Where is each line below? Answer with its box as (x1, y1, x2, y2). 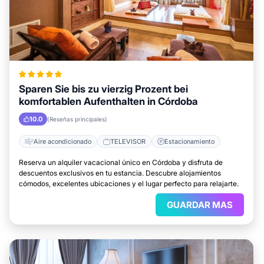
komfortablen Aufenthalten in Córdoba (19, 95, 198, 107)
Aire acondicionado (34, 137, 91, 146)
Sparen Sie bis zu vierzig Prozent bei (19, 83, 188, 95)
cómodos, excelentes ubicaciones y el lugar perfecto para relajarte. (19, 179, 239, 188)
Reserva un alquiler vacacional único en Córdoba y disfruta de (19, 158, 223, 167)
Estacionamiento (164, 137, 214, 146)
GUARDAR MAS (167, 199, 233, 210)
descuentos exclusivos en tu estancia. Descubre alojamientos (19, 169, 221, 177)
